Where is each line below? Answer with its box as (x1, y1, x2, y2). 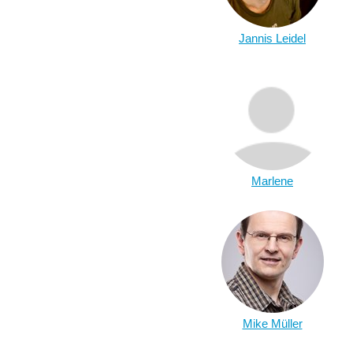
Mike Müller (242, 317, 303, 330)
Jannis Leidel (239, 32, 306, 45)
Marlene (251, 174, 293, 188)
